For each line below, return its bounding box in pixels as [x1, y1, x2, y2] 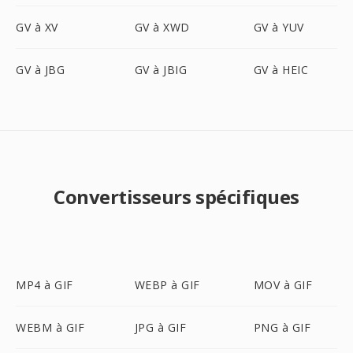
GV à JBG [16, 62, 65, 77]
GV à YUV [253, 20, 304, 35]
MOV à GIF [253, 277, 313, 292]
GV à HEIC [253, 62, 309, 77]
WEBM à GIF [16, 320, 84, 335]
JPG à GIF [134, 320, 187, 335]
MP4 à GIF [16, 277, 73, 292]
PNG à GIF [253, 320, 311, 335]
